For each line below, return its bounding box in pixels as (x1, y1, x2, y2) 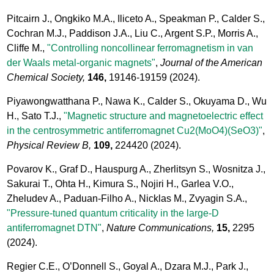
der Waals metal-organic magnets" (7, 57, 156, 68)
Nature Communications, (106, 223, 215, 234)
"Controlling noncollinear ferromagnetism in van (47, 43, 254, 54)
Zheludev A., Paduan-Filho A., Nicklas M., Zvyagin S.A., (7, 193, 248, 204)
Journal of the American (160, 57, 263, 68)
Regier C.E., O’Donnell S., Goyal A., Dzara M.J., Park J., (7, 261, 249, 272)
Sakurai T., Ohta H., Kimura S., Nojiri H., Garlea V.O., (7, 179, 234, 190)
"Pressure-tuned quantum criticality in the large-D (7, 208, 220, 219)
